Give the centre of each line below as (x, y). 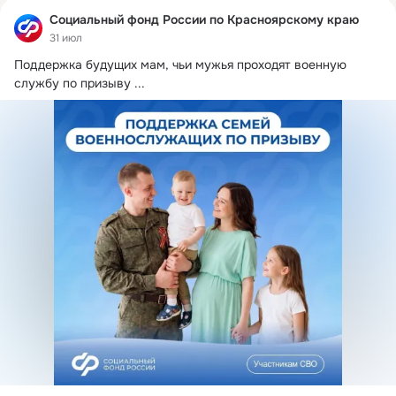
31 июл (66, 38)
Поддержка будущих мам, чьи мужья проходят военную (180, 64)
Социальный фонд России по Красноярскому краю (204, 20)
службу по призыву (72, 83)
